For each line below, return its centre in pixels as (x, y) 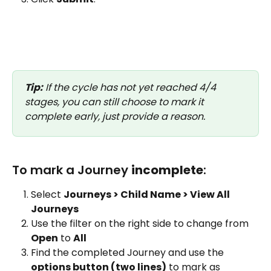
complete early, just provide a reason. (115, 117)
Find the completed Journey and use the (129, 253)
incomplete (167, 170)
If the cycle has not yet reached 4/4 (131, 88)
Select (47, 195)
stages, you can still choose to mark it (116, 102)
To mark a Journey (72, 170)
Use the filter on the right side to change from (141, 224)
